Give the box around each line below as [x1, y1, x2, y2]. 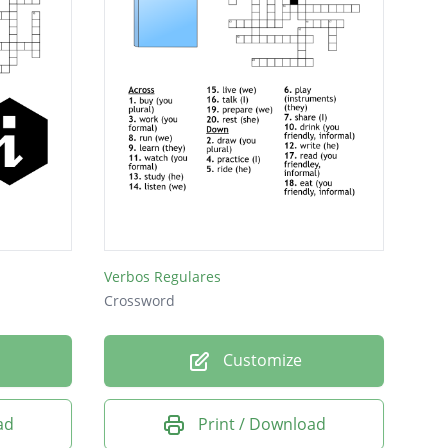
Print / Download [198, 412, 326, 435]
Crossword [104, 290, 175, 310]
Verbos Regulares [104, 266, 221, 286]
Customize [218, 348, 302, 371]
